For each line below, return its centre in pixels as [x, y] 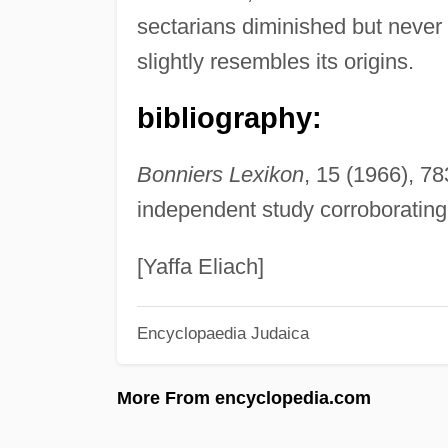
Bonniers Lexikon [220, 174]
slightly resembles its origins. [275, 61]
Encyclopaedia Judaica [222, 333]
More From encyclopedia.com [244, 397]
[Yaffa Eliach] [200, 266]
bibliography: [229, 117]
